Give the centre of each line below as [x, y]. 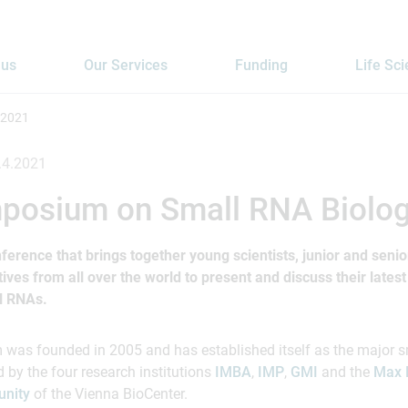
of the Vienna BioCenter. [112, 394]
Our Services [126, 65]
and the [346, 372]
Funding [262, 65]
